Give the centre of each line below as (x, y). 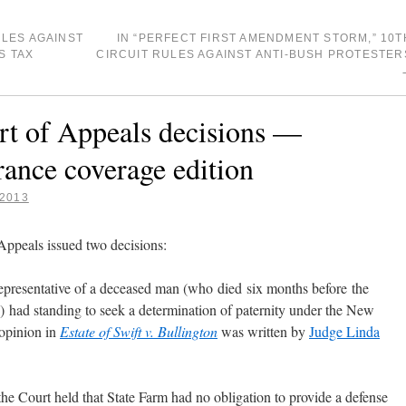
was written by (263, 331)
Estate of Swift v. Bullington (139, 331)
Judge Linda (344, 331)
